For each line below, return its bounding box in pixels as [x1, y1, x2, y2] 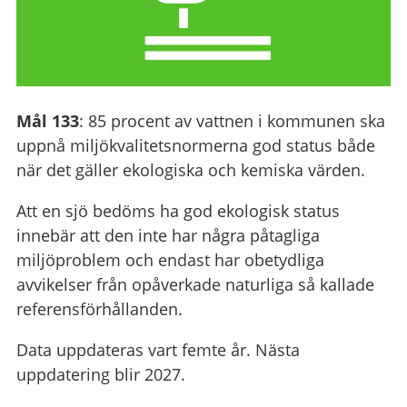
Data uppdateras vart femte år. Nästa [15, 338, 300, 361]
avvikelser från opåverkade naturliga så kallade [15, 273, 374, 295]
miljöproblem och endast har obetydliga [15, 248, 324, 271]
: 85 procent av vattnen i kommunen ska [78, 109, 385, 132]
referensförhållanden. [15, 297, 183, 320]
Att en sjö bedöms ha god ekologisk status [15, 199, 340, 222]
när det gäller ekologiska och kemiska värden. [15, 158, 365, 181]
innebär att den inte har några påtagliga [15, 223, 320, 246]
